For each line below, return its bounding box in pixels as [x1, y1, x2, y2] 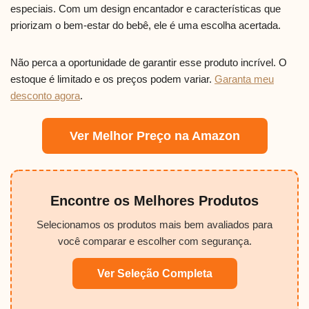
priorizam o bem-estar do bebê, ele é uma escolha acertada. [10, 19, 281, 31]
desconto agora [10, 89, 80, 101]
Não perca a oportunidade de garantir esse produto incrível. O [10, 56, 287, 68]
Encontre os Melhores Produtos [50, 192, 259, 208]
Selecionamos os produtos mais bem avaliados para [37, 218, 272, 230]
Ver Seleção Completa [97, 267, 212, 279]
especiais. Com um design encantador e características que [10, 2, 281, 14]
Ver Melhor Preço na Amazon [69, 128, 240, 143]
